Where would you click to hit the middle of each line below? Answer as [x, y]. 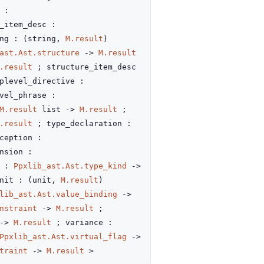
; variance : [82, 222]
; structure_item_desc [84, 67]
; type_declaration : [82, 123]
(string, [44, 39]
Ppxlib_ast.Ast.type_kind [70, 166]
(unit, [44, 180]
